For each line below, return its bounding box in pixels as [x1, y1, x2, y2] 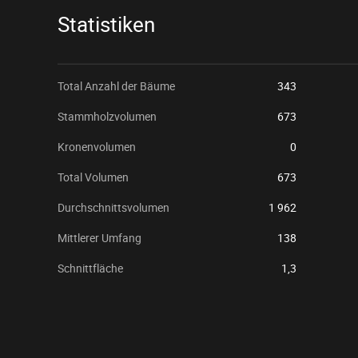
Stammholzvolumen [58, 108, 157, 125]
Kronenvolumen [58, 138, 136, 155]
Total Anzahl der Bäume [58, 78, 175, 94]
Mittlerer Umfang [58, 229, 141, 246]
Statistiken [58, 10, 155, 39]
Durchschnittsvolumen [58, 199, 169, 216]
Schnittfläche [58, 260, 123, 276]
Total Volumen [58, 169, 129, 185]
